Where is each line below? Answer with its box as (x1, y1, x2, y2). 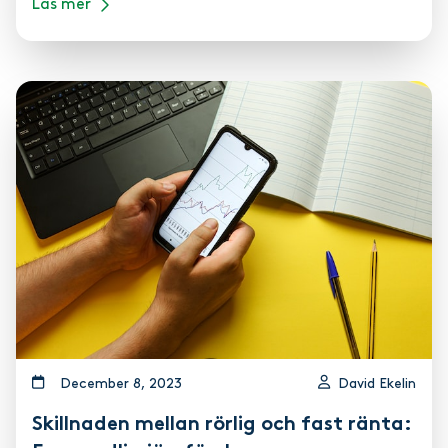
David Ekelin (338, 376, 416, 392)
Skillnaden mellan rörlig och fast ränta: (32, 414, 411, 435)
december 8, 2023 (71, 376, 182, 392)
